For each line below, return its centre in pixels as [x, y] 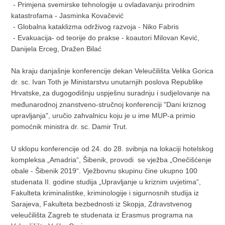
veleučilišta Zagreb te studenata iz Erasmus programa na [102, 215]
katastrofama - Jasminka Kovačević [68, 16]
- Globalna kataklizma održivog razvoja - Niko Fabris [95, 27]
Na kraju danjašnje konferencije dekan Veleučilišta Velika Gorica [113, 71]
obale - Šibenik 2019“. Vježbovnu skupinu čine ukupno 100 [104, 171]
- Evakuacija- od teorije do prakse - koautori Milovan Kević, [105, 38]
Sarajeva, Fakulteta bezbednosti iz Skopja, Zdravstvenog [102, 204]
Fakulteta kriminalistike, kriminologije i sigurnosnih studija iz [105, 193]
